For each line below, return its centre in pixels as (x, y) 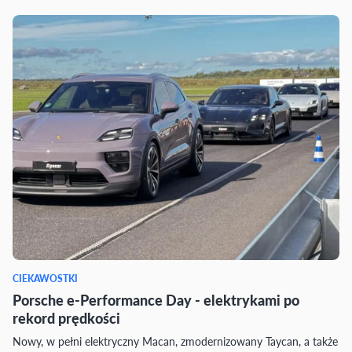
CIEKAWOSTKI (45, 279)
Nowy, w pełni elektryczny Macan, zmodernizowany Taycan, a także (175, 341)
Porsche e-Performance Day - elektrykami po (156, 300)
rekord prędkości (66, 318)
